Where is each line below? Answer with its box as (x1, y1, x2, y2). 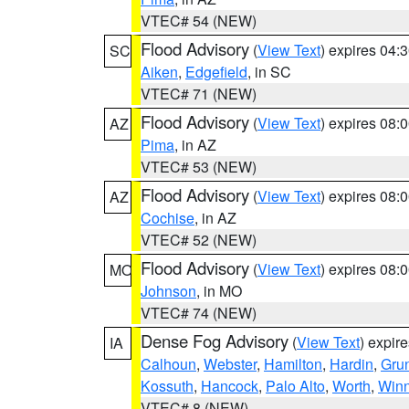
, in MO (196, 280, 242, 301)
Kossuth (141, 375, 194, 396)
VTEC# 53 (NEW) (141, 156, 257, 177)
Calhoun (141, 353, 196, 374)
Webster (204, 353, 257, 374)
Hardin (330, 353, 373, 374)
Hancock (201, 375, 258, 396)
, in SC (247, 61, 291, 82)
